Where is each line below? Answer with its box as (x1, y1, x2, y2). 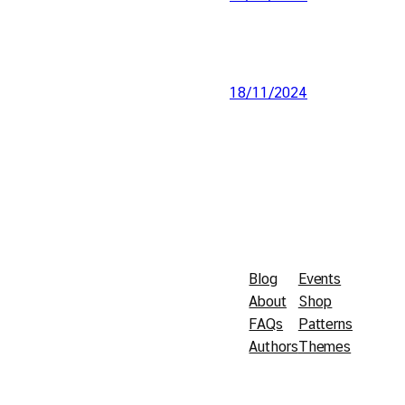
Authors (249, 338, 298, 356)
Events (297, 270, 342, 288)
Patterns (297, 316, 353, 334)
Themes (297, 338, 352, 356)
